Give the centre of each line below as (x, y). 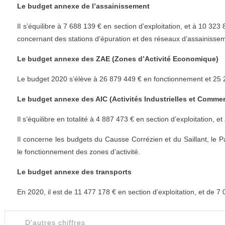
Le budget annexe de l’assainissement (84, 6)
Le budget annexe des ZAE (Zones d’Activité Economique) (118, 59)
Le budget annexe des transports (75, 172)
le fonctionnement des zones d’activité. (79, 152)
